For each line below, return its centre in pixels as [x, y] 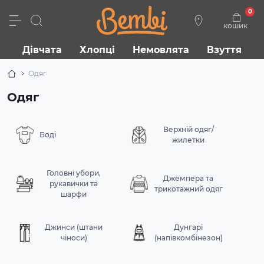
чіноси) [74, 238]
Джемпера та [189, 178]
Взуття [224, 50]
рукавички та [74, 184]
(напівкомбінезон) [188, 238]
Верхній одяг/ [188, 129]
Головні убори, [74, 173]
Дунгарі [189, 227]
